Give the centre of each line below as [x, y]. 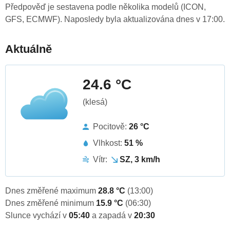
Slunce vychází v [37, 216]
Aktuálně [28, 49]
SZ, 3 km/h [140, 160]
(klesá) [95, 102]
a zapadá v [113, 216]
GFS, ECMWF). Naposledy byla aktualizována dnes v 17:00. [115, 20]
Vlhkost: [109, 143]
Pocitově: [111, 127]
